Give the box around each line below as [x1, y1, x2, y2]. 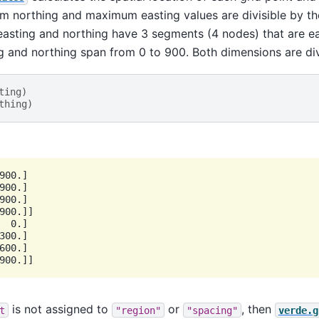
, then [241, 302, 275, 317]
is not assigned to [8, 302, 112, 317]
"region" [115, 304, 161, 316]
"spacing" [186, 304, 238, 316]
